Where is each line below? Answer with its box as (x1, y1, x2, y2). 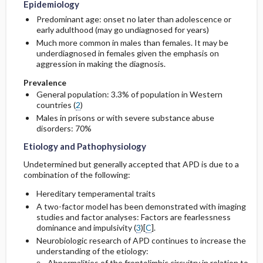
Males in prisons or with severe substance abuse (36, 113, 214, 123)
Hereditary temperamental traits (36, 188, 156, 199)
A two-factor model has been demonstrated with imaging (36, 201, 246, 212)
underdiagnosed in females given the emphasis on (36, 48, 219, 59)
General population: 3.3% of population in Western (36, 89, 222, 100)
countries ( (36, 100, 76, 110)
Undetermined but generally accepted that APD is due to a (23, 159, 239, 170)
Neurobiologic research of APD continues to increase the (36, 235, 246, 246)
